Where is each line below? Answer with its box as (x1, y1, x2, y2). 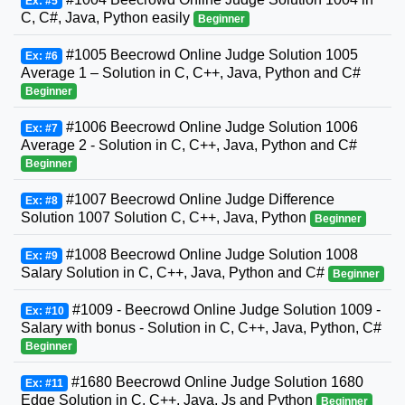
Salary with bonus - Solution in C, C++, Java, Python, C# (21, 319, 381, 335)
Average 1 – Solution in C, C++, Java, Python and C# (21, 64, 361, 80)
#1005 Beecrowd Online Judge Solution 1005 (61, 46, 358, 62)
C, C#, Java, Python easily (21, 9, 193, 25)
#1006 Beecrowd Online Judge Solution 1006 (61, 118, 358, 135)
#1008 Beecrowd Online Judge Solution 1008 (61, 246, 358, 262)
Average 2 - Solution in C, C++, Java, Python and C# (21, 137, 357, 153)
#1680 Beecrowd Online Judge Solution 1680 (67, 373, 363, 390)
